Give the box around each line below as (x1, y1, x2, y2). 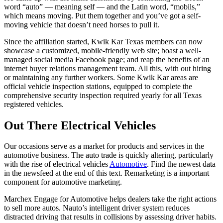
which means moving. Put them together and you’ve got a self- (4, 11, 201, 20)
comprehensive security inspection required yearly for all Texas (4, 91, 202, 100)
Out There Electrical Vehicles (4, 118, 156, 132)
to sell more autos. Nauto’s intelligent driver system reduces (4, 204, 190, 213)
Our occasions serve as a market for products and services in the (4, 142, 204, 151)
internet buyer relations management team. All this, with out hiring (4, 64, 211, 73)
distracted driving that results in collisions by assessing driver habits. (4, 213, 217, 222)
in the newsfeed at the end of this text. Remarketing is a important (4, 169, 209, 178)
